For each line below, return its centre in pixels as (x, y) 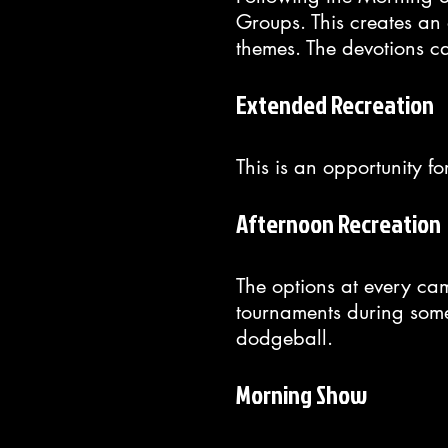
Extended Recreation (335, 104)
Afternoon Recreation (338, 223)
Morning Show (301, 394)
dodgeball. (284, 338)
